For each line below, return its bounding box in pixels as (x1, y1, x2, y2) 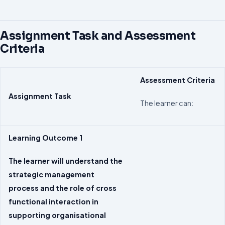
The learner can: (140, 98, 193, 107)
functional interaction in (9, 196, 98, 206)
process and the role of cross (9, 183, 117, 192)
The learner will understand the (9, 156, 123, 165)
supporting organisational (9, 210, 106, 219)
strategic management (9, 169, 94, 179)
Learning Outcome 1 (9, 133, 82, 142)
